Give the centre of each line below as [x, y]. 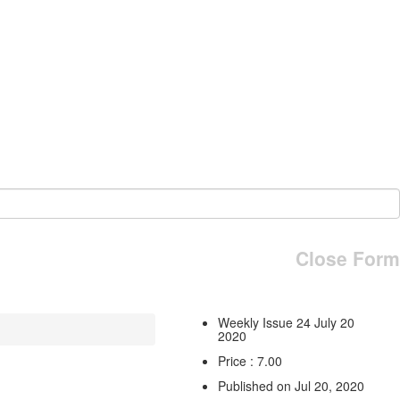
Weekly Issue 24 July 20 [286, 322]
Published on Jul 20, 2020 [291, 385]
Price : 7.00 [250, 360]
